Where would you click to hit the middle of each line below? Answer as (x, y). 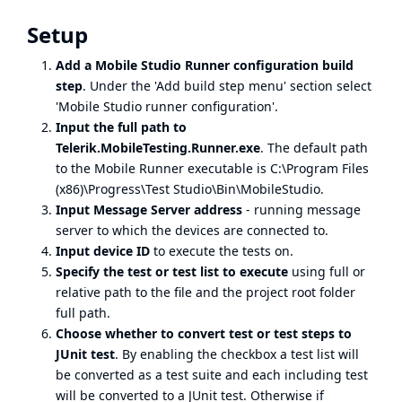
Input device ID (103, 251)
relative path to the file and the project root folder (205, 292)
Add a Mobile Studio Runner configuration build (205, 65)
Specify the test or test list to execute (172, 271)
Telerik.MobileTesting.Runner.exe (158, 148)
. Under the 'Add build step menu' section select (227, 86)
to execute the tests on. (222, 251)
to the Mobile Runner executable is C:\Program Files (212, 168)
